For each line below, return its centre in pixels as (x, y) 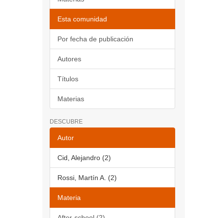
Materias (71, 99)
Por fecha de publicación (95, 39)
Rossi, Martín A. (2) (87, 178)
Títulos (68, 79)
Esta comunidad (82, 19)
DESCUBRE (66, 122)
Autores (69, 59)
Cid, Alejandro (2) (84, 158)
